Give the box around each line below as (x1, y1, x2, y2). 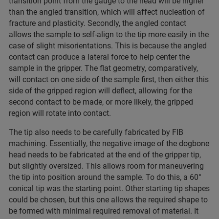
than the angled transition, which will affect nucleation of (9, 7, 205, 17)
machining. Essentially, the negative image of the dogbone (9, 138, 209, 148)
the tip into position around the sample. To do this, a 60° (9, 172, 201, 182)
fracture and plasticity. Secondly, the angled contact (9, 18, 186, 28)
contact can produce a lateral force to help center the (9, 52, 190, 62)
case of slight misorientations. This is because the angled (9, 41, 207, 50)
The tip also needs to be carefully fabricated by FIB (9, 127, 183, 137)
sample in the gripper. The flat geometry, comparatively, (9, 63, 198, 73)
